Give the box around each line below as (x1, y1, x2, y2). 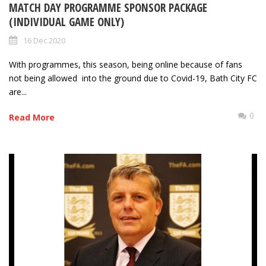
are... (9, 86, 27, 98)
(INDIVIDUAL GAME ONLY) (9, 14, 124, 30)
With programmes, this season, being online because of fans (9, 59, 242, 71)
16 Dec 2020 (23, 35, 65, 46)
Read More (9, 112, 55, 123)
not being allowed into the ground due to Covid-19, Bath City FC (9, 72, 257, 84)
